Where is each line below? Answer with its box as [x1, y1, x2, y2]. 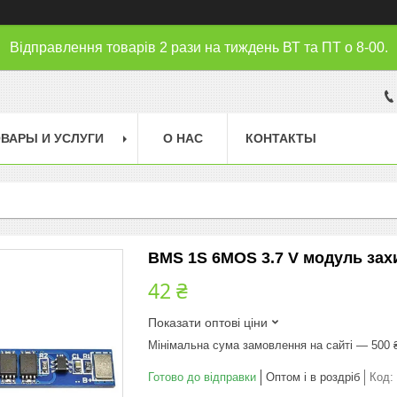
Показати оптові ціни [148, 315, 268, 330]
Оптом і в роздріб [266, 370, 360, 384]
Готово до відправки [148, 370, 256, 384]
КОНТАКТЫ [245, 130, 316, 145]
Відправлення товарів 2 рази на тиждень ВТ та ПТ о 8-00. [9, 40, 388, 55]
